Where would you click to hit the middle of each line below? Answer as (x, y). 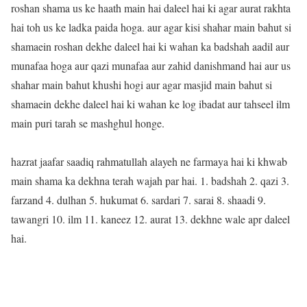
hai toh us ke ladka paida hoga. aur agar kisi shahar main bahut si (151, 27)
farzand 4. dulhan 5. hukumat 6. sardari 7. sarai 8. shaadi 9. (138, 199)
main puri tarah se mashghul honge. (88, 123)
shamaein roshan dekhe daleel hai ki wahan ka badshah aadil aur (150, 46)
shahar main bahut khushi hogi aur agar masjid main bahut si (142, 84)
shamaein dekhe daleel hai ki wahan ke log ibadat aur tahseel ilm (150, 103)
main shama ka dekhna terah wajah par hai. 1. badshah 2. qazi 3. (150, 180)
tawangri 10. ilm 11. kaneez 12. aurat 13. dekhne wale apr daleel (150, 219)
